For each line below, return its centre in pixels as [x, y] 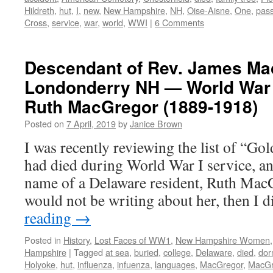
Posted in [43, 240]
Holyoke [40, 264]
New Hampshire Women [223, 240]
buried [146, 252]
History [76, 240]
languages [175, 264]
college [177, 252]
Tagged [88, 252]
